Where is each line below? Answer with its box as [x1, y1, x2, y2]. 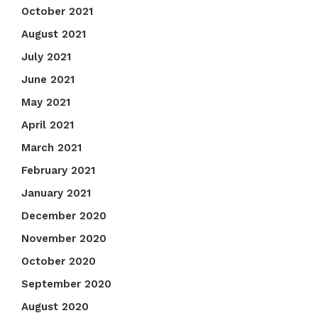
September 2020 [21, 278, 111, 291]
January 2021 [21, 187, 91, 200]
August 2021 [21, 28, 86, 41]
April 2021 [21, 119, 74, 132]
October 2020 [21, 255, 96, 268]
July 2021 [21, 50, 71, 64]
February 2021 [21, 164, 95, 177]
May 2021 [21, 96, 70, 109]
